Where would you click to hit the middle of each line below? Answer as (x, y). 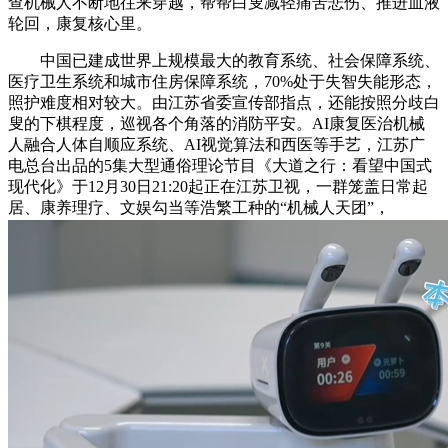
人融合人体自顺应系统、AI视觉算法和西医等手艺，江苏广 (216, 145)
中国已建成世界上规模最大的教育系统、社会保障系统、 (224, 61)
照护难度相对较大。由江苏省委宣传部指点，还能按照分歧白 (224, 103)
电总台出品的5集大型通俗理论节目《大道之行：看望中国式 (220, 166)
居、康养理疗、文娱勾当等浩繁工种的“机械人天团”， (199, 208)
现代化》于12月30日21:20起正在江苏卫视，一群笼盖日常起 (218, 187)
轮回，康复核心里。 (80, 24)
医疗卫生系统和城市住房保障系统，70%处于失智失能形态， (222, 82)
